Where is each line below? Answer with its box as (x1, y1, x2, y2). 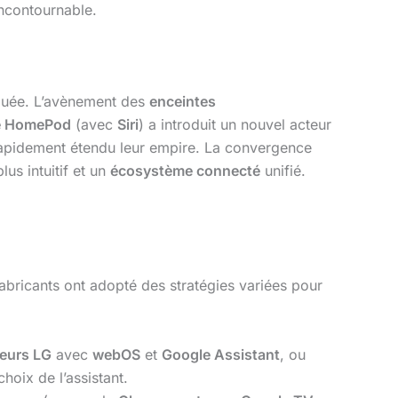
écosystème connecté (110, 161, 260, 179)
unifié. (260, 161, 306, 179)
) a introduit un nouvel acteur (139, 115, 331, 133)
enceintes (149, 92, 216, 110)
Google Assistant (162, 345, 280, 363)
